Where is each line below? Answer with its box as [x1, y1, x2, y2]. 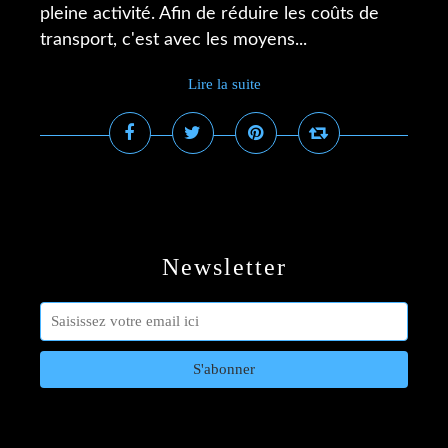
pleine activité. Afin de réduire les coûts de [40, 5, 379, 23]
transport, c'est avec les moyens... [40, 31, 307, 49]
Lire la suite [187, 76, 261, 92]
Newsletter [161, 254, 287, 280]
